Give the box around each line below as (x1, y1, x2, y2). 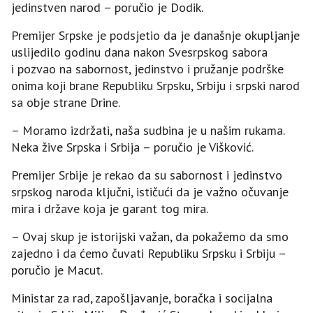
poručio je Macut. (11, 261, 103, 278)
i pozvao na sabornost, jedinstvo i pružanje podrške (11, 60, 284, 77)
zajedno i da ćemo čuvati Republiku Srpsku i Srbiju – (11, 245, 286, 261)
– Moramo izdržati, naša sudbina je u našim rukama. (11, 122, 284, 138)
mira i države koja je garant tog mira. (11, 200, 208, 217)
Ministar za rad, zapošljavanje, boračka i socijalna (11, 289, 272, 306)
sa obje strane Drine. (11, 94, 120, 110)
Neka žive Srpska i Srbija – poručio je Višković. (11, 138, 254, 155)
